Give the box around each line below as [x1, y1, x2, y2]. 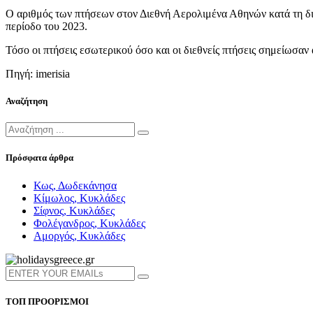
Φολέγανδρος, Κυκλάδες [34, 217, 145, 229]
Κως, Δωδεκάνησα [34, 179, 117, 191]
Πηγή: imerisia [6, 67, 70, 80]
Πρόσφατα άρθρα [6, 152, 73, 163]
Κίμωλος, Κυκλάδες [34, 191, 125, 204]
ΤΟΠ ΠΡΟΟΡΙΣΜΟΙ [6, 296, 89, 307]
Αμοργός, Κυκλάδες [34, 229, 125, 242]
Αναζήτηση [6, 96, 48, 107]
